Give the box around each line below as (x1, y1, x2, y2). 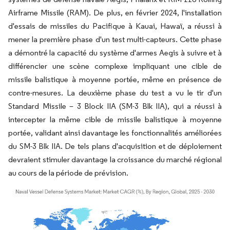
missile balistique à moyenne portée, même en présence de (8, 74, 222, 85)
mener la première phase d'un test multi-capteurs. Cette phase (8, 34, 222, 45)
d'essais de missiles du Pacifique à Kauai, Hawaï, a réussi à (8, 21, 222, 31)
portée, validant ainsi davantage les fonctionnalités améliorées (8, 128, 222, 138)
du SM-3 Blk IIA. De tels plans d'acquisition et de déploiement (8, 141, 222, 151)
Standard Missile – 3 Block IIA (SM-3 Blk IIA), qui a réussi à (8, 101, 222, 111)
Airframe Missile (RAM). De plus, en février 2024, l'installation (8, 8, 222, 18)
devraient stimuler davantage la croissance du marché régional (8, 155, 222, 165)
